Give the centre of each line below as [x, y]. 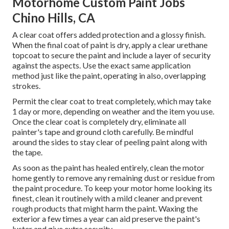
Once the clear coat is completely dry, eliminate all [99, 122]
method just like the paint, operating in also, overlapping [109, 76]
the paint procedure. [48, 188]
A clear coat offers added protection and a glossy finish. [109, 35]
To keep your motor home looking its [148, 188]
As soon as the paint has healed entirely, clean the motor [108, 168]
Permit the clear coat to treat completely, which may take [112, 101]
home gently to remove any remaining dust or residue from [113, 178]
